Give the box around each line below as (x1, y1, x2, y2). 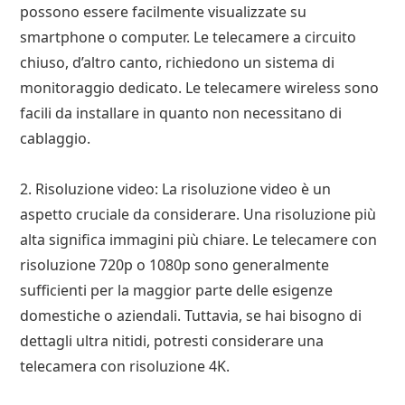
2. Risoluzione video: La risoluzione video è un (20, 178, 332, 199)
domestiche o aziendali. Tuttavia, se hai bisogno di (20, 305, 363, 325)
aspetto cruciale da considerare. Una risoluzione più (20, 203, 377, 224)
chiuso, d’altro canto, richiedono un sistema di (20, 52, 335, 72)
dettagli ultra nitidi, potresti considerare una (20, 330, 325, 351)
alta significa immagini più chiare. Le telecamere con (20, 229, 378, 250)
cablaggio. (20, 127, 91, 148)
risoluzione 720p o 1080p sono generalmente (20, 254, 330, 275)
